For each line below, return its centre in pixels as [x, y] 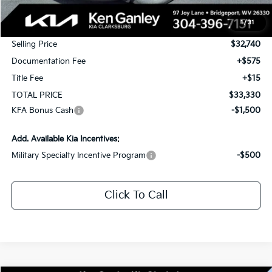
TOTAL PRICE [37, 96]
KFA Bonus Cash [43, 111]
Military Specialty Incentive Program [79, 156]
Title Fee [28, 79]
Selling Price [35, 45]
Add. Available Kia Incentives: [66, 139]
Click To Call [136, 195]
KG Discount [35, 28]
